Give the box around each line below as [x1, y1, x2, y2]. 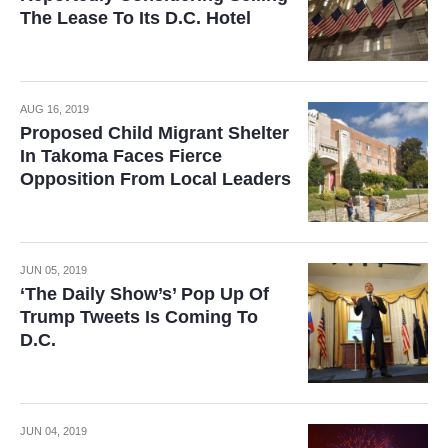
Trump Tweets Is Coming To [20, 306, 258, 327]
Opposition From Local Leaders [20, 168, 291, 189]
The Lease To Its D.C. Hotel [20, 7, 251, 28]
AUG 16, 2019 [20, 102, 89, 115]
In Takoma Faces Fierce [20, 145, 222, 166]
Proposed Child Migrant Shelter [20, 122, 289, 143]
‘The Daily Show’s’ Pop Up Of [20, 283, 269, 304]
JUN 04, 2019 [20, 424, 87, 437]
